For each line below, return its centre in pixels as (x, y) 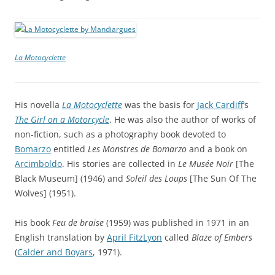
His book (33, 222)
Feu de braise (78, 222)
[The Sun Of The (222, 178)
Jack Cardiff (220, 104)
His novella (38, 104)
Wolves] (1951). (45, 193)
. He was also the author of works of (183, 119)
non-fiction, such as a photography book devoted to (120, 134)
